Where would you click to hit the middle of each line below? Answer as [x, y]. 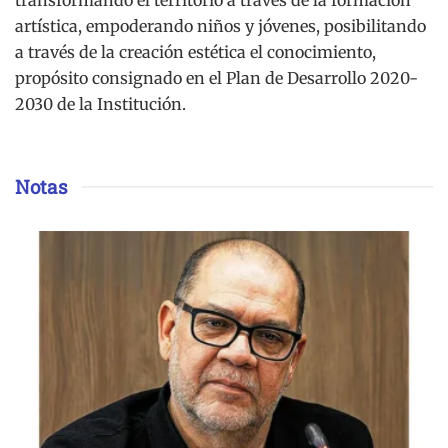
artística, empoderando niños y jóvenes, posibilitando [220, 25]
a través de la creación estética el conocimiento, [195, 51]
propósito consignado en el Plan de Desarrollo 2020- [216, 77]
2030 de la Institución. [100, 103]
